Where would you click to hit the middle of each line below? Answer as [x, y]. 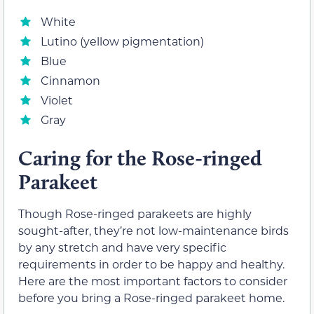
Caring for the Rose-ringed [140, 158]
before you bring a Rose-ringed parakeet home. [151, 298]
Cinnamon [70, 81]
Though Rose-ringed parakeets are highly [135, 214]
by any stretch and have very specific [122, 247]
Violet [57, 100]
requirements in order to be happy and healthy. [151, 264]
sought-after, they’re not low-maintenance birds [153, 231]
